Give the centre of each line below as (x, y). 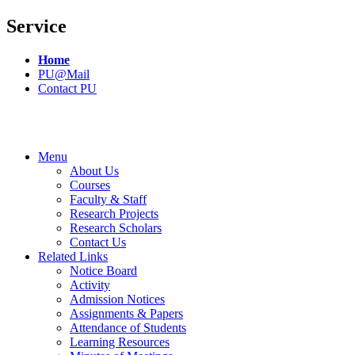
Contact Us (98, 242)
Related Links (73, 256)
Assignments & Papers (126, 313)
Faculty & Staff (108, 199)
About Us (94, 170)
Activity (90, 284)
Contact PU (67, 88)
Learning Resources (120, 342)
